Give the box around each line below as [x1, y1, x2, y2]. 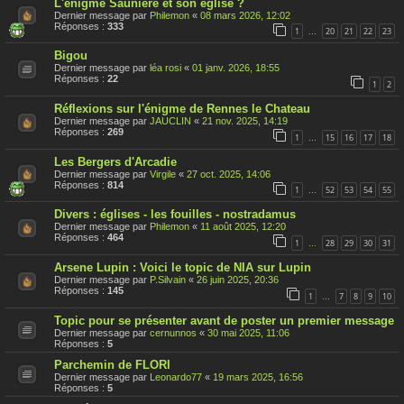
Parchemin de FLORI [54, 357, 170, 372]
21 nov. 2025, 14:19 [202, 115, 288, 127]
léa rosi [150, 62, 181, 74]
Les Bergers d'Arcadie [54, 154, 177, 169]
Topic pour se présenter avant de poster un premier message [54, 313, 394, 327]
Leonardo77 [150, 371, 202, 382]
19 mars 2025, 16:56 [213, 371, 303, 382]
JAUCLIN [150, 115, 191, 127]
